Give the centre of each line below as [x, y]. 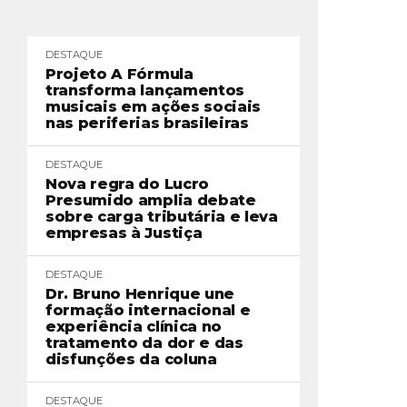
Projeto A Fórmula [119, 74]
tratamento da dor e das [144, 343]
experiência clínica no [134, 327]
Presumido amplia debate [151, 200]
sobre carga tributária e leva [162, 217]
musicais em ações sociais [153, 107]
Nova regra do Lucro [127, 184]
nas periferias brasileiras [147, 123]
